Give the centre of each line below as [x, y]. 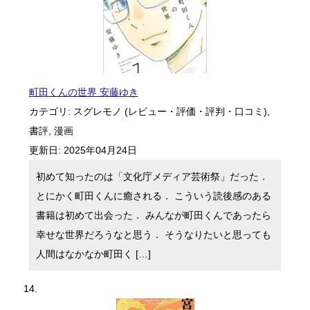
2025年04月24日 [100, 150]
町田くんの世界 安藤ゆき [83, 92]
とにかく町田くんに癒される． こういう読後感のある [153, 196]
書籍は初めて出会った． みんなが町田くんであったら [153, 215]
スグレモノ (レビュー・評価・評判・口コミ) [170, 111]
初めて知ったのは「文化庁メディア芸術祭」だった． [152, 176]
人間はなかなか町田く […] [93, 254]
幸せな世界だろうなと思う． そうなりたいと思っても [153, 235]
